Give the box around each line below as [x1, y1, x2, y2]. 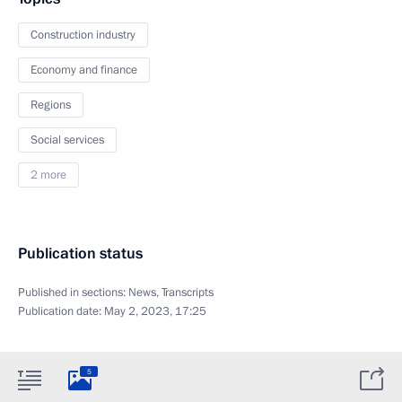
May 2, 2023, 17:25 [104, 303, 206, 319]
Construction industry [31, 27, 135, 43]
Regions [31, 97, 71, 113]
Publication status [18, 243, 143, 264]
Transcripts [162, 284, 214, 301]
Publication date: [18, 303, 104, 319]
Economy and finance [31, 62, 137, 78]
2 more [31, 167, 66, 183]
